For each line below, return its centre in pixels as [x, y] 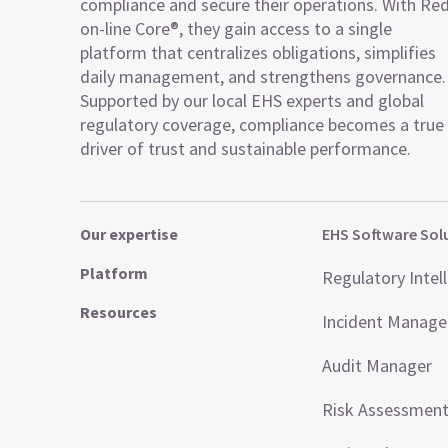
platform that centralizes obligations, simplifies [258, 52]
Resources [118, 312]
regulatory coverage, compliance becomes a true [262, 124]
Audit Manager [376, 365]
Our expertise [129, 234]
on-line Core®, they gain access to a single [236, 28]
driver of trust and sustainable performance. [245, 148]
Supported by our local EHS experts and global [252, 100]
